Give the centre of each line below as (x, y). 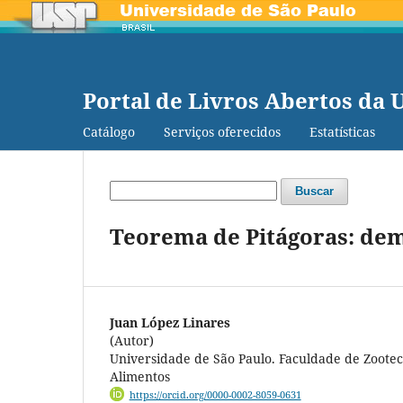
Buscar (314, 191)
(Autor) (132, 340)
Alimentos (140, 376)
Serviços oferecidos (222, 131)
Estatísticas (342, 131)
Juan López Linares (170, 322)
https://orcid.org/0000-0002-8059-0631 (215, 394)
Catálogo (109, 131)
